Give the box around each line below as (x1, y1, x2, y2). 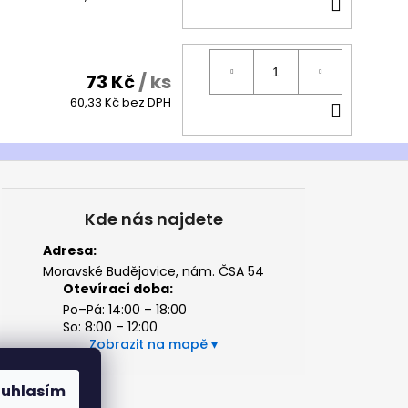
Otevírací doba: (62, 279, 173, 298)
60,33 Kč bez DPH (70, 93, 171, 111)
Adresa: (43, 240, 97, 260)
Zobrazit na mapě (89, 334, 209, 353)
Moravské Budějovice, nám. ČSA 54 (43, 261, 265, 280)
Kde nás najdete (84, 207, 223, 230)
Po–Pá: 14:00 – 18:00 (62, 300, 187, 319)
